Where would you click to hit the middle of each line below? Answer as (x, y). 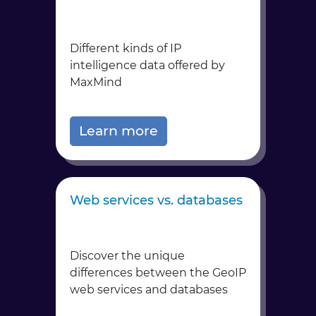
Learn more (119, 131)
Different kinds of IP (126, 48)
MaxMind (96, 82)
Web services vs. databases (156, 200)
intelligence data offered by (147, 65)
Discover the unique (127, 256)
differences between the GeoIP (158, 273)
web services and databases (149, 290)
